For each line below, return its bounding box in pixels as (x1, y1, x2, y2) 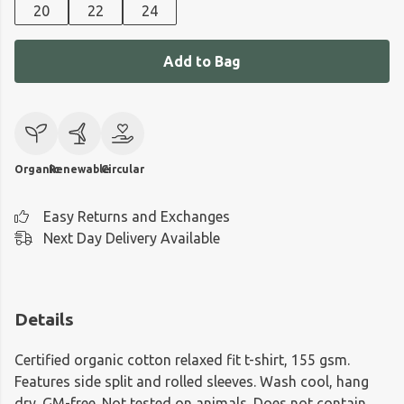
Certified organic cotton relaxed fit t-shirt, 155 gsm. (14, 352, 350, 369)
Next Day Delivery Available (43, 230, 220, 246)
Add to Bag (163, 53, 241, 69)
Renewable (49, 163, 110, 175)
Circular (101, 163, 144, 175)
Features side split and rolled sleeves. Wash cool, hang (14, 373, 369, 390)
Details (14, 309, 74, 329)
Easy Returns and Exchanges (43, 208, 230, 225)
